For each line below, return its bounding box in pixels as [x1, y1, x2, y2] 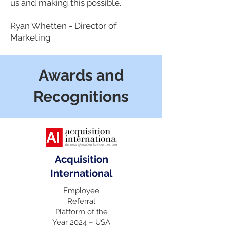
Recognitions [33, 88, 129, 105]
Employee [63, 186, 99, 195]
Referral [67, 197, 95, 206]
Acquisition [54, 153, 108, 165]
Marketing [10, 32, 51, 43]
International [50, 167, 112, 179]
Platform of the [55, 207, 108, 216]
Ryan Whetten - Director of [10, 21, 117, 31]
